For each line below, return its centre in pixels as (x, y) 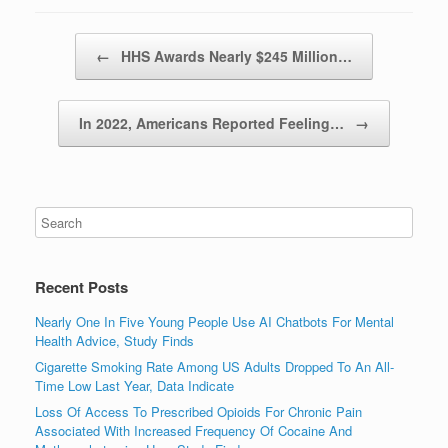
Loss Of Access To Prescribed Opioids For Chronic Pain (198, 411)
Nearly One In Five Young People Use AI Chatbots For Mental (214, 321)
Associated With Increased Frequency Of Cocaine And (193, 430)
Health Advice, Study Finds (114, 340)
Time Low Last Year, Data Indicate (134, 385)
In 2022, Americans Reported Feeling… (213, 122)
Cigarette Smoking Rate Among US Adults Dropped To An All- (214, 366)
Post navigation (80, 42)
